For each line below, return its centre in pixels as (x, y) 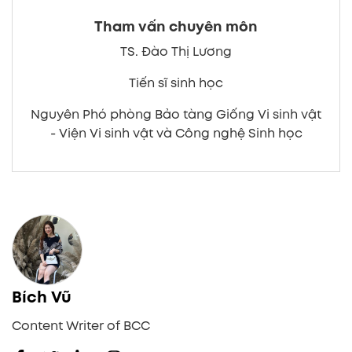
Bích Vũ (42, 297)
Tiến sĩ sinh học (176, 83)
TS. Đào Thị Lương (176, 52)
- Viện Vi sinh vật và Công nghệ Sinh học (176, 134)
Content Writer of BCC (81, 326)
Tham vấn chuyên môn (176, 27)
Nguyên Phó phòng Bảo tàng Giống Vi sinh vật (176, 115)
